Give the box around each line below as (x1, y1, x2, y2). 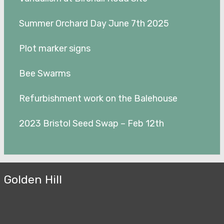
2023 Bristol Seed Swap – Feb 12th (18, 117, 164, 129)
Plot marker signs (18, 42, 90, 54)
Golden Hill (3, 172, 62, 186)
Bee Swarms (18, 67, 70, 79)
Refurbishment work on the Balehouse (18, 92, 177, 104)
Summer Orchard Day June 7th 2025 (18, 17, 169, 29)
